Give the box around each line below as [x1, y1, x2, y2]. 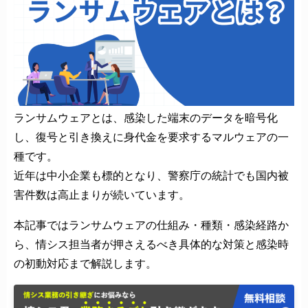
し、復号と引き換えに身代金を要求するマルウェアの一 [14, 131, 289, 143]
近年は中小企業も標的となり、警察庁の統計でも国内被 [14, 169, 289, 181]
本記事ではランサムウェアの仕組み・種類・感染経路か [14, 219, 289, 231]
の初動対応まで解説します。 [14, 257, 157, 269]
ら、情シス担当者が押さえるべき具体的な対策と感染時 [14, 238, 289, 250]
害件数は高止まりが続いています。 [14, 188, 190, 201]
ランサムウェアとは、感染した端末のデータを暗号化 [14, 111, 278, 124]
